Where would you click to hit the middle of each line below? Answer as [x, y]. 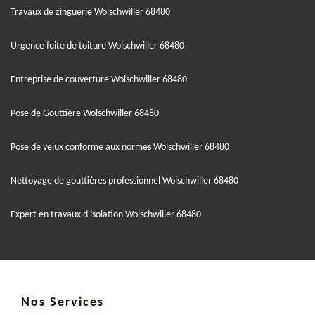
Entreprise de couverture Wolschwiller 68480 [99, 79]
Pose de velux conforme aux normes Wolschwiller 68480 [120, 147]
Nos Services [63, 302]
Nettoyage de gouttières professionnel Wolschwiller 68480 [124, 181]
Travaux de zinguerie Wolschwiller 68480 [90, 12]
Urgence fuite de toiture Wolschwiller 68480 [97, 46]
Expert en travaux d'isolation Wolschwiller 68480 [106, 214]
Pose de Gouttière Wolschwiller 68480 [85, 113]
